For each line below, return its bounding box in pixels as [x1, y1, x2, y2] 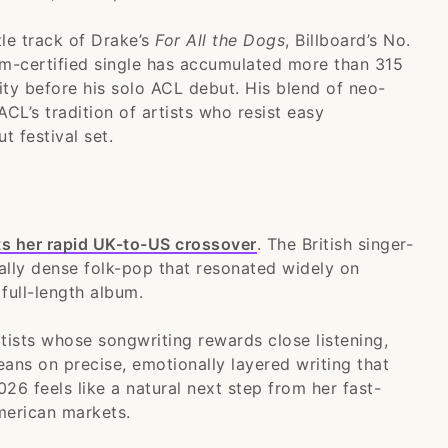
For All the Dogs [155, 30, 285, 50]
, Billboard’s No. [285, 30, 411, 50]
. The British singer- [256, 234, 413, 254]
